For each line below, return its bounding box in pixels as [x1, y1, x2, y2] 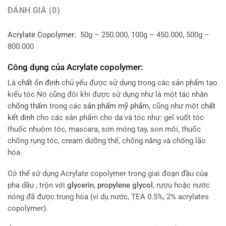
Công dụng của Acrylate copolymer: [8, 62, 143, 73]
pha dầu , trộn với [8, 181, 67, 190]
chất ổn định [18, 79, 60, 88]
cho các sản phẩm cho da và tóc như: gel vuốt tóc [34, 114, 204, 123]
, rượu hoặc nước [153, 181, 210, 190]
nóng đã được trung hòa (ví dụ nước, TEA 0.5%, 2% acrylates [8, 192, 209, 201]
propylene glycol [97, 181, 153, 190]
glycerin [67, 181, 94, 190]
